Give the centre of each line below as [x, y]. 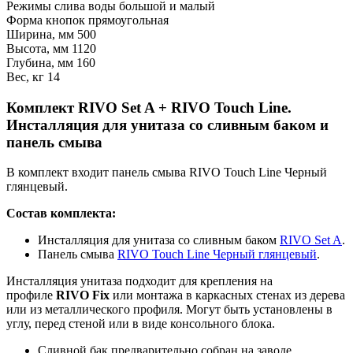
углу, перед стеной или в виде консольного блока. [141, 324]
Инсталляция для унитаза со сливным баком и [167, 124]
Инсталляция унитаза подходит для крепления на [139, 281]
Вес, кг [25, 76]
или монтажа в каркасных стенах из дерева [227, 295]
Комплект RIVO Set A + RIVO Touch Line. [149, 107]
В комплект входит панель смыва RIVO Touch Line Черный [167, 173]
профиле [31, 295]
